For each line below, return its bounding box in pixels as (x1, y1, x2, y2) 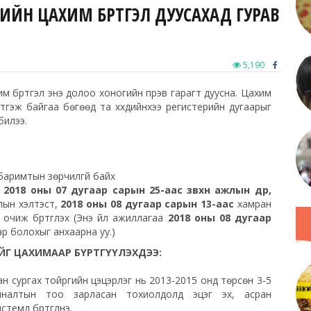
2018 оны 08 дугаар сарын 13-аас (60, 196, 234, 210)
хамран (233, 196, 271, 210)
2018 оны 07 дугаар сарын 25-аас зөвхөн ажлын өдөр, (3, 183, 271, 196)
